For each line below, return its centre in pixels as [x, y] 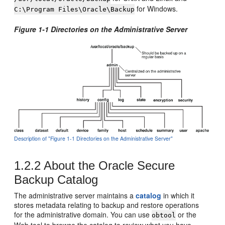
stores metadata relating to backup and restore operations [107, 205]
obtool [164, 215]
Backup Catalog [56, 179]
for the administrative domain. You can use [83, 214]
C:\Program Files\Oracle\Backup [75, 9]
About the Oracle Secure [108, 165]
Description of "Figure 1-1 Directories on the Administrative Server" [94, 138]
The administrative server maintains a [75, 195]
